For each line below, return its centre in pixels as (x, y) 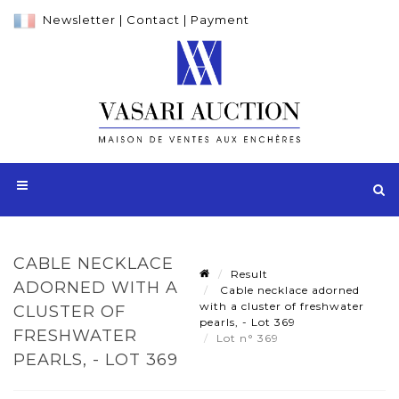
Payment (220, 20)
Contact (153, 20)
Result (249, 273)
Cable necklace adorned (288, 289)
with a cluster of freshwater (282, 305)
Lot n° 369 (249, 338)
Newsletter (79, 20)
